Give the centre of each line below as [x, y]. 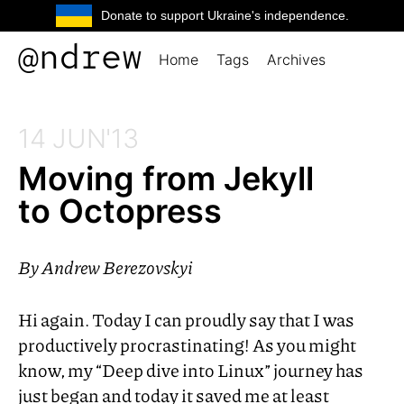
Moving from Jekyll [166, 178]
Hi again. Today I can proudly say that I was [186, 319]
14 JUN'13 [78, 138]
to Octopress [120, 211]
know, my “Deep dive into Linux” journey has [191, 369]
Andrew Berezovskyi [117, 266]
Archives [296, 60]
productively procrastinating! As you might [187, 344]
